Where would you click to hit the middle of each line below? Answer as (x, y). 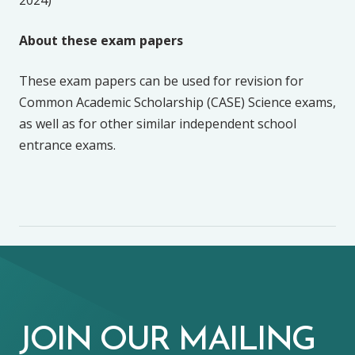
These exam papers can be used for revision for (161, 80)
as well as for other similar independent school (158, 123)
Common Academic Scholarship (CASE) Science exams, (177, 102)
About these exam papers (101, 40)
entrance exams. (67, 145)
